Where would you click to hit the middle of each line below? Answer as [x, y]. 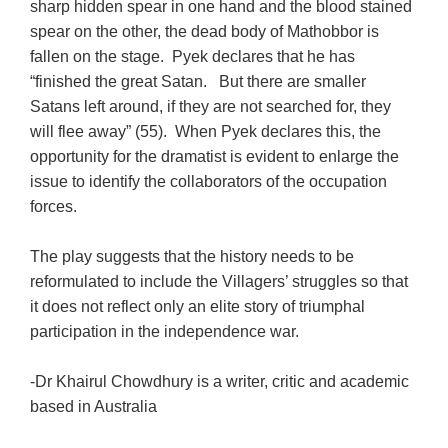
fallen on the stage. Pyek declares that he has [193, 56]
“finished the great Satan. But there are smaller [198, 81]
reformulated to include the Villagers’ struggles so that [219, 281]
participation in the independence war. [169, 331]
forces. [54, 206]
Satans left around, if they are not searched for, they [211, 106]
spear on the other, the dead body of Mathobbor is [205, 31]
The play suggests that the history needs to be [192, 256]
